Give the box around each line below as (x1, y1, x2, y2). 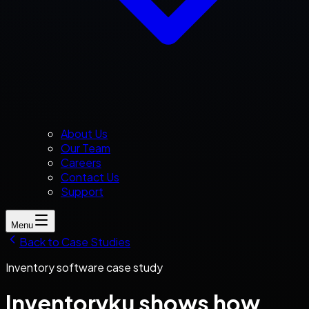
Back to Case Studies (19, 235, 130, 249)
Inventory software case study (6, 260, 163, 275)
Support (61, 184, 103, 199)
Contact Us (61, 170, 119, 184)
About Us (61, 126, 108, 141)
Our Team (61, 141, 110, 155)
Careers (61, 155, 101, 170)
